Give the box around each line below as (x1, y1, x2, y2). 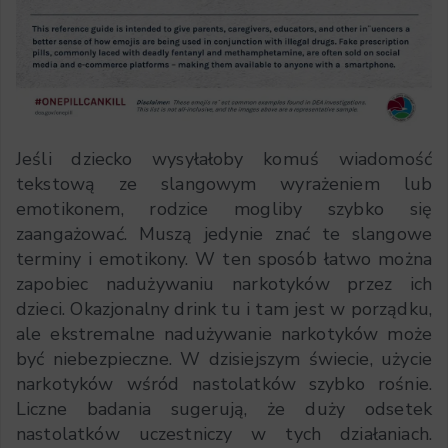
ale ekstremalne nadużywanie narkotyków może (16, 322, 432, 347)
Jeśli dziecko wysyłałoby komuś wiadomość (16, 147, 432, 172)
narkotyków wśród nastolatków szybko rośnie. (16, 372, 432, 397)
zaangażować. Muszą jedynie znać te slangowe (16, 222, 432, 247)
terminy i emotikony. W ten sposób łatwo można (16, 247, 432, 272)
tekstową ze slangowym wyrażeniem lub (16, 172, 432, 197)
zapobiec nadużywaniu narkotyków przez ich (16, 272, 432, 297)
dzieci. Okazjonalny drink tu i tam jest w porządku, (16, 297, 432, 322)
